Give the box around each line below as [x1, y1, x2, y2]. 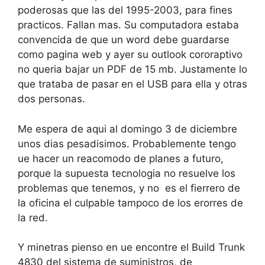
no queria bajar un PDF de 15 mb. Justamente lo [18, 63, 247, 75]
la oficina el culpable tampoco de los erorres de [18, 196, 243, 209]
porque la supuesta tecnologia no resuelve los [18, 167, 235, 179]
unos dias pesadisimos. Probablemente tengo [18, 137, 236, 150]
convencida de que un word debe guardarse [18, 34, 230, 46]
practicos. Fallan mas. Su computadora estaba [18, 19, 239, 31]
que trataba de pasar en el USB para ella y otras [18, 78, 247, 90]
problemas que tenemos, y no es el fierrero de [18, 182, 240, 194]
